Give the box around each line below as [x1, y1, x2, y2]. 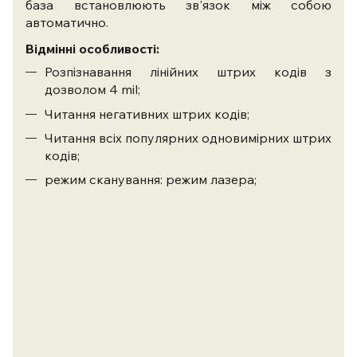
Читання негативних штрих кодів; [45, 105, 249, 122]
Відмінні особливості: [25, 40, 159, 57]
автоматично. [25, 14, 108, 30]
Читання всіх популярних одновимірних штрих [45, 129, 331, 146]
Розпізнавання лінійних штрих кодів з [45, 64, 331, 80]
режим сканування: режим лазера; [45, 171, 257, 188]
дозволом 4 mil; [45, 81, 140, 98]
